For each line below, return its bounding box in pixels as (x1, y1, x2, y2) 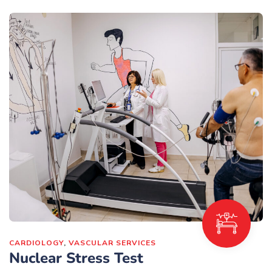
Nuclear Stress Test (9, 248, 143, 268)
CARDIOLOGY (9, 238, 64, 248)
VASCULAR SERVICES (69, 238, 156, 248)
